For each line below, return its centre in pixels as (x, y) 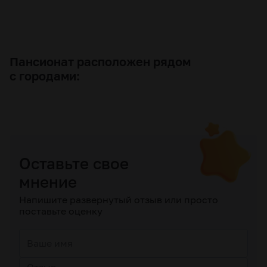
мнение (48, 182)
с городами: (45, 76)
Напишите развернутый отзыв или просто (119, 200)
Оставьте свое (74, 164)
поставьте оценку (61, 211)
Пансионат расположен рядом (100, 61)
